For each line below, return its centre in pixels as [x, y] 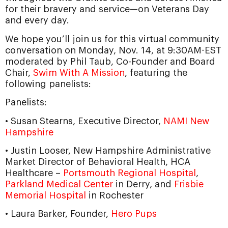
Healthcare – [34, 173]
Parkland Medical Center [59, 184]
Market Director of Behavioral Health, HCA [98, 162]
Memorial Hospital [46, 195]
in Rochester [115, 195]
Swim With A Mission [79, 73]
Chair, [19, 73]
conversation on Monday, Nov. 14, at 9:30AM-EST [113, 50]
